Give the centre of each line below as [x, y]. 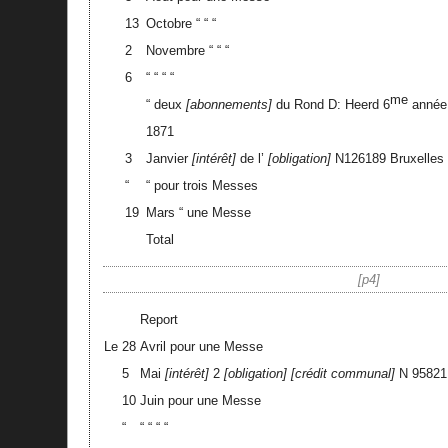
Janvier [168, 158]
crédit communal [342, 373]
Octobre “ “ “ [180, 23]
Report [158, 319]
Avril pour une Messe [201, 346]
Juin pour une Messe [200, 400]
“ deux [165, 104]
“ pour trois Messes [201, 185]
